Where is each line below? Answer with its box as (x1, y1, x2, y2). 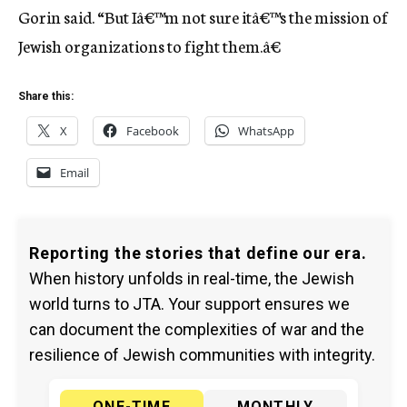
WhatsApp (238, 123, 294, 139)
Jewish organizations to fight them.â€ (18, 34, 281, 57)
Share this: (18, 90, 74, 103)
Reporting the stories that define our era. (29, 243, 367, 263)
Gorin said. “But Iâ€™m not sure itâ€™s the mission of (18, 5, 388, 28)
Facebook (126, 123, 179, 139)
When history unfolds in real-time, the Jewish (29, 269, 354, 288)
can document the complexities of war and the (29, 320, 364, 339)
